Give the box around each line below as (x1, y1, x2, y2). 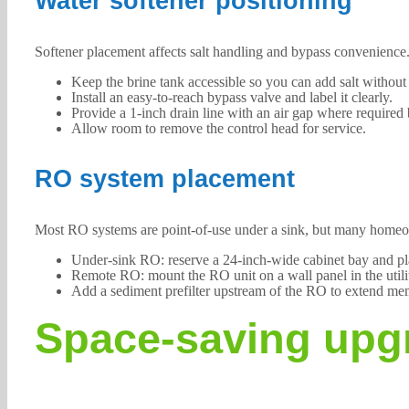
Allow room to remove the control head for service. (70, 120, 366, 136)
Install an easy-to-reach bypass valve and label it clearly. (70, 89, 393, 105)
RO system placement (34, 164, 295, 193)
